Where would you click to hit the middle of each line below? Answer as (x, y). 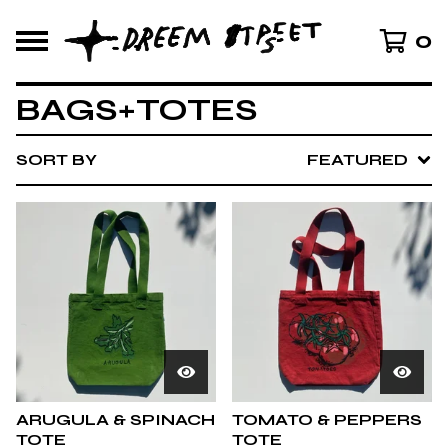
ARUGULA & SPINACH (115, 419)
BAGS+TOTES (137, 109)
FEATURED (357, 159)
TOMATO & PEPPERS (327, 419)
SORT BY (56, 159)
